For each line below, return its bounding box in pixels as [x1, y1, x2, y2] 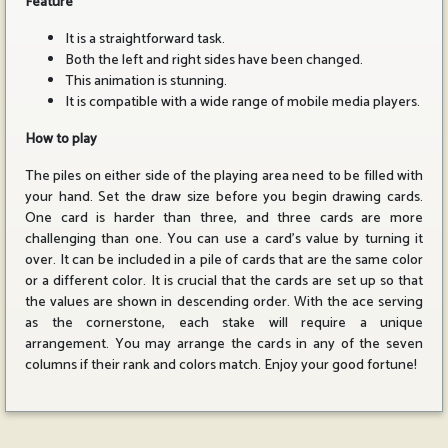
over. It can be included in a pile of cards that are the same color [25, 249, 423, 272]
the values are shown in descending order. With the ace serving [25, 291, 423, 314]
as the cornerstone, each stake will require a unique [25, 312, 423, 335]
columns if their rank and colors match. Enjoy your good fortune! [25, 354, 417, 377]
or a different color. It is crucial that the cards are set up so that [25, 270, 423, 293]
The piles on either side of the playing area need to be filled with [25, 165, 423, 188]
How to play [25, 128, 97, 151]
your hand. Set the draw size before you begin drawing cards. [25, 186, 423, 209]
